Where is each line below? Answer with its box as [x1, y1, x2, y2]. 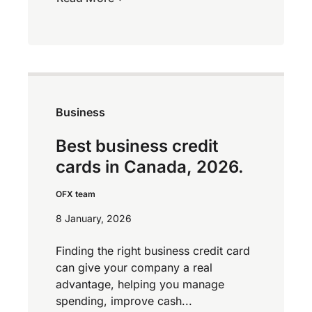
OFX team [56, 188, 95, 199]
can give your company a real [56, 260, 212, 274]
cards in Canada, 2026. [56, 156, 244, 177]
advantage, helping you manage [56, 276, 224, 291]
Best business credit [56, 135, 218, 156]
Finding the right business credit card [56, 243, 250, 258]
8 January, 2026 [56, 212, 132, 224]
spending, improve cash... [56, 293, 192, 308]
